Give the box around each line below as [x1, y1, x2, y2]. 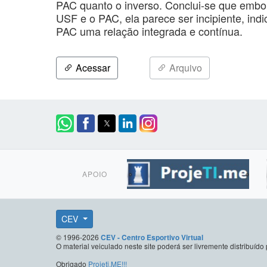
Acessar [73, 60, 110, 74]
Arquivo [167, 60, 202, 74]
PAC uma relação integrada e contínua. [56, 23, 243, 39]
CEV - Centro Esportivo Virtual [101, 232, 203, 243]
